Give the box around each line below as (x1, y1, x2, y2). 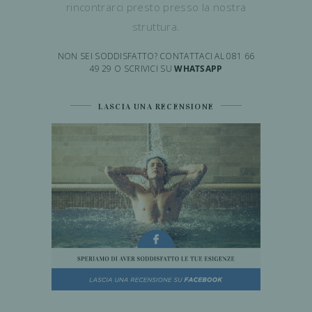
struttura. (132, 19, 180, 34)
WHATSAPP (174, 63, 223, 75)
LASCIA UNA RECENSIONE (97, 102, 214, 112)
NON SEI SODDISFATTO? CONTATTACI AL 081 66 (57, 50, 255, 63)
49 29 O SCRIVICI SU (89, 63, 175, 75)
